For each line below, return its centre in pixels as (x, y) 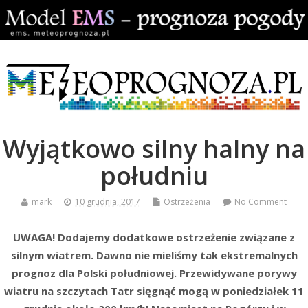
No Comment (261, 202)
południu (154, 176)
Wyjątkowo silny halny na (154, 149)
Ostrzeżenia (187, 202)
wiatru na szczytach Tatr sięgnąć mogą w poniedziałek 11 (154, 290)
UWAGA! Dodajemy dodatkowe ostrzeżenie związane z (154, 237)
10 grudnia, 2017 (108, 202)
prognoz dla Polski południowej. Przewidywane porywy (154, 273)
